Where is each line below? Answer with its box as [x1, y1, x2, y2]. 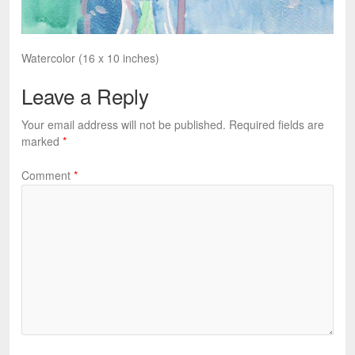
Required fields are [229, 116, 324, 132]
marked [21, 132, 63, 149]
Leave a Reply [21, 80, 149, 110]
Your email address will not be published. [21, 116, 226, 132]
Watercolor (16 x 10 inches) [21, 49, 159, 66]
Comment [21, 166, 74, 183]
